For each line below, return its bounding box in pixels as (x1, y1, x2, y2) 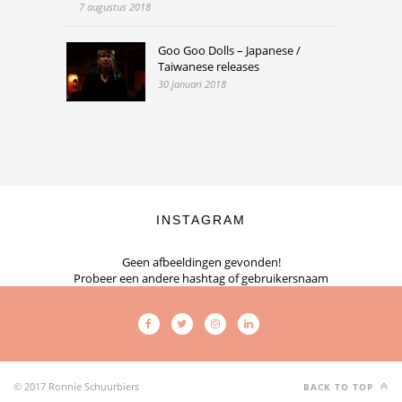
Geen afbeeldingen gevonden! (121, 254, 281, 271)
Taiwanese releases (158, 57, 259, 74)
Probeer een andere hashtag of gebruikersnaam (74, 270, 328, 287)
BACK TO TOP (303, 380, 377, 394)
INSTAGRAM (156, 213, 246, 228)
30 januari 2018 (158, 76, 226, 91)
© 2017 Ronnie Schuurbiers (13, 380, 139, 394)
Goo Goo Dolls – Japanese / (158, 41, 301, 58)
